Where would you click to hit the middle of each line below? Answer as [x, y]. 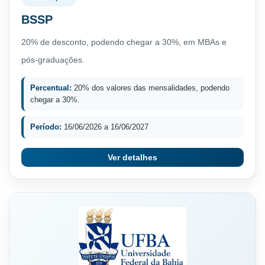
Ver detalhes [132, 157]
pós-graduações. [53, 59]
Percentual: [51, 88]
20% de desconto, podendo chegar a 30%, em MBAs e [124, 42]
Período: [46, 127]
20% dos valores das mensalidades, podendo [151, 88]
